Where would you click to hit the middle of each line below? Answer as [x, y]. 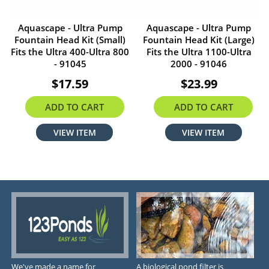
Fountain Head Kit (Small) [70, 40]
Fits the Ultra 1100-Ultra [199, 52]
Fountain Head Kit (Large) [199, 40]
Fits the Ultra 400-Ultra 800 [70, 52]
